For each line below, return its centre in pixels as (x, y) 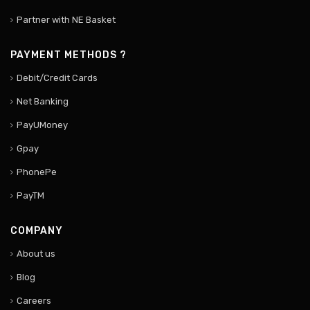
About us (36, 253)
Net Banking (43, 101)
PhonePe (37, 172)
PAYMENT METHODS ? (69, 55)
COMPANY (37, 230)
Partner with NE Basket (66, 19)
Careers (34, 300)
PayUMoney (42, 125)
